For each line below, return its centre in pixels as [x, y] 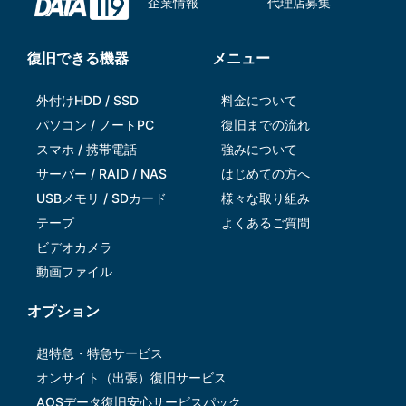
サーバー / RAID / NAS [101, 174]
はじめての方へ [266, 174]
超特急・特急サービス [100, 353]
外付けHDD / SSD [87, 101]
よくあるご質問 [266, 223]
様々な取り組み [266, 198]
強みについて [259, 150]
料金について [259, 101]
